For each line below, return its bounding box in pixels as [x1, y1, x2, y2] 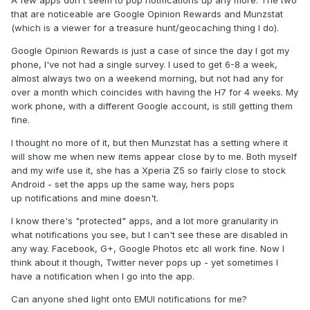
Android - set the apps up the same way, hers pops [11, 179, 235, 190]
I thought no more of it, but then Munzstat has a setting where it [11, 137, 288, 149]
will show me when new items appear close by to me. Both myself [11, 151, 297, 163]
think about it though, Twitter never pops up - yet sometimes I [11, 257, 278, 268]
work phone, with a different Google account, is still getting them [11, 100, 293, 112]
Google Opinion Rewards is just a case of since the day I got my [11, 45, 289, 57]
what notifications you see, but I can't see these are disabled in [11, 229, 288, 241]
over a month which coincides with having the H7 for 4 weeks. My [11, 86, 298, 98]
